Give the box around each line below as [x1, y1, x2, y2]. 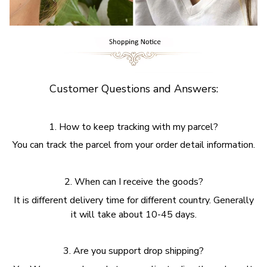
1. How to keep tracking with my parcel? [49, 120, 218, 133]
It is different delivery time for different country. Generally [13, 193, 254, 207]
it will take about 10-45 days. [70, 207, 197, 221]
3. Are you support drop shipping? [63, 244, 204, 258]
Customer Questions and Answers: [49, 82, 218, 97]
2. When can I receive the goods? [64, 175, 203, 189]
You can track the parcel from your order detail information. [12, 138, 255, 152]
